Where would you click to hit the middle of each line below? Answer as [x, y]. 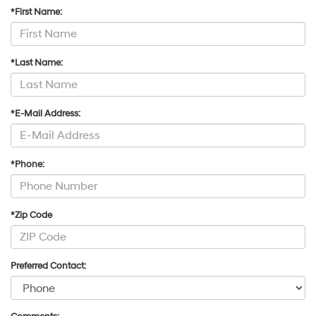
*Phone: [28, 165]
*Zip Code [31, 215]
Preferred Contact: [48, 266]
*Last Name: [37, 63]
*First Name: [36, 12]
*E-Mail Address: [45, 114]
